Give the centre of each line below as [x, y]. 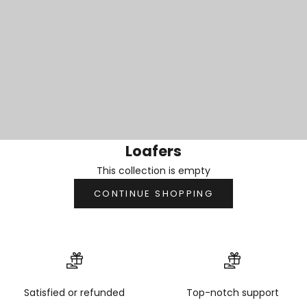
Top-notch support [232, 293]
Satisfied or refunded [75, 293]
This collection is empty [153, 170]
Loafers [153, 151]
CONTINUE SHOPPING [153, 193]
